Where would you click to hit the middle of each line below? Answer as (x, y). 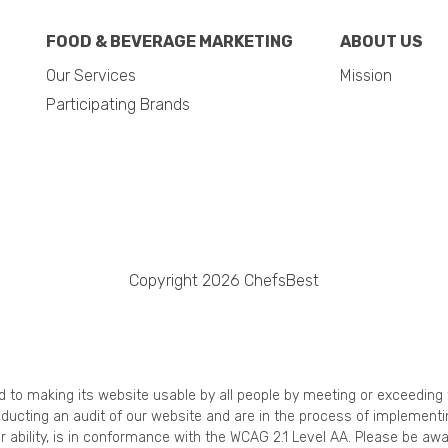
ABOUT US (381, 41)
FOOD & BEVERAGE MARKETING (169, 41)
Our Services (91, 75)
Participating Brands (118, 104)
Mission (366, 75)
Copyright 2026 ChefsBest (224, 280)
